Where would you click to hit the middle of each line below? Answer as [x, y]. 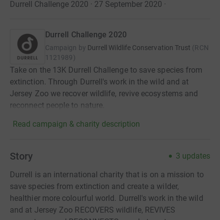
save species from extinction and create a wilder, [94, 186]
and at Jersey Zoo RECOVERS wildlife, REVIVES [93, 210]
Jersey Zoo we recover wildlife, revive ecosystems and [104, 93]
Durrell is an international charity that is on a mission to [107, 174]
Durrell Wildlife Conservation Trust [139, 47]
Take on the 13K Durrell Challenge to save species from [106, 70]
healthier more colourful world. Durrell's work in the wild [107, 198]
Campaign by [66, 47]
